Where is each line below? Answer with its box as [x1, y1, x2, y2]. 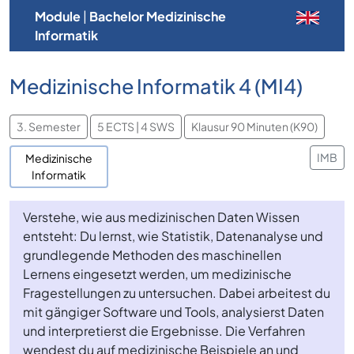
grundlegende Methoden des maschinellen [23, 246, 282, 263]
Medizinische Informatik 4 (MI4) [9, 73, 303, 100]
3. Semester [17, 119, 81, 134]
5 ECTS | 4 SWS [97, 119, 175, 134]
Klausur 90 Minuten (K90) [191, 119, 318, 134]
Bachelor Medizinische [89, 7, 226, 24]
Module [35, 7, 81, 24]
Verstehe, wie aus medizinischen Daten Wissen [23, 208, 300, 225]
